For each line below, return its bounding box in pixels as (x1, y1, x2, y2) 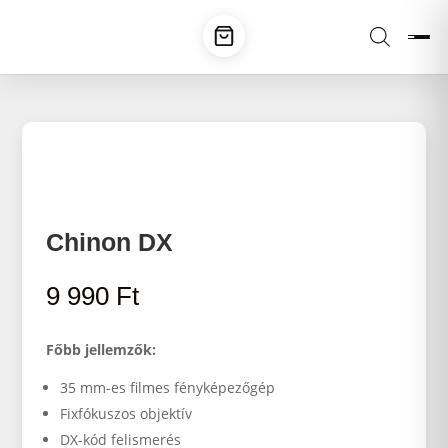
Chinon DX (46, 228, 174, 256)
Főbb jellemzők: (46, 340, 157, 359)
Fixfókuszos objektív (60, 404, 193, 423)
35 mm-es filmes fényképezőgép (60, 378, 276, 397)
